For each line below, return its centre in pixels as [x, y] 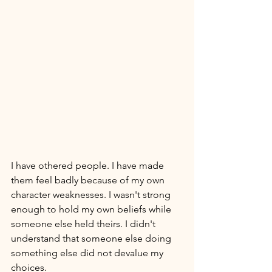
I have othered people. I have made [89, 165]
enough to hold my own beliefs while [92, 209]
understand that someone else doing [92, 238]
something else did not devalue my [88, 253]
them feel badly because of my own [89, 180]
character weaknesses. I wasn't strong [92, 194]
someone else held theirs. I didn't [84, 223]
